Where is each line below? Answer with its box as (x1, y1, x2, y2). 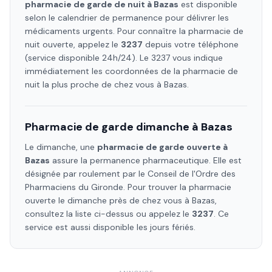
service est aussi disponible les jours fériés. (25, 222, 195, 233)
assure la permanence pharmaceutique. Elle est (50, 155, 242, 166)
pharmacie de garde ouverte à (97, 141, 228, 152)
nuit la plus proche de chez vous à (25, 79, 164, 90)
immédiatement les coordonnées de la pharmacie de (25, 66, 238, 76)
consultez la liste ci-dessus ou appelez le (25, 208, 192, 219)
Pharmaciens (25, 182, 76, 192)
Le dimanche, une (25, 141, 97, 152)
